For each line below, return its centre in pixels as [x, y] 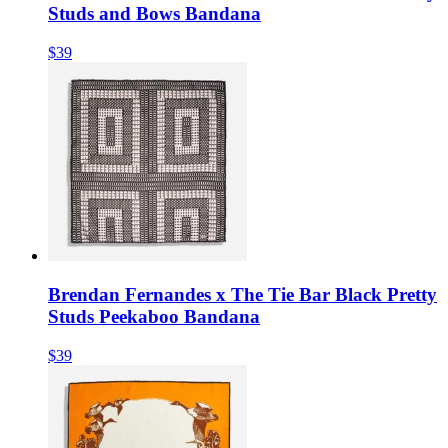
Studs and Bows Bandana [154, 14]
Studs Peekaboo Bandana [154, 316]
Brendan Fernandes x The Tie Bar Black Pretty [242, 294]
